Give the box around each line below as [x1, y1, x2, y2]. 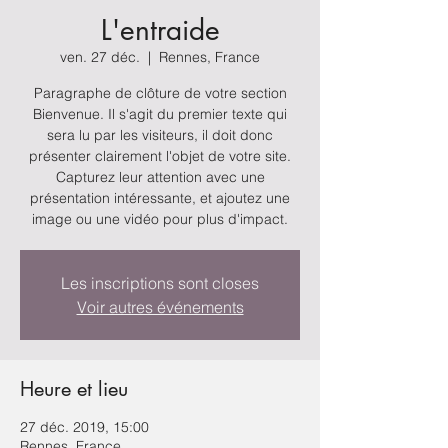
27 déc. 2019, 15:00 [20, 418, 149, 436]
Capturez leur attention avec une [55, 168, 265, 186]
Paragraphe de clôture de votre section [33, 84, 287, 102]
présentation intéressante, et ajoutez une [30, 189, 290, 207]
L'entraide [100, 12, 220, 48]
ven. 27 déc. [60, 48, 140, 66]
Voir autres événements [76, 297, 244, 317]
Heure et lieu [20, 376, 128, 402]
